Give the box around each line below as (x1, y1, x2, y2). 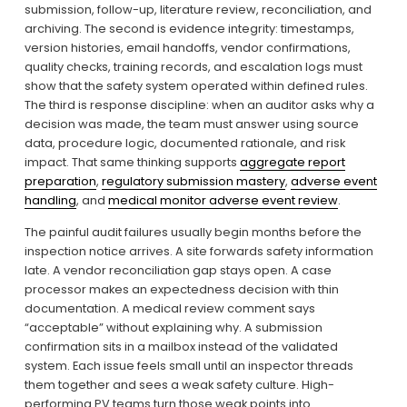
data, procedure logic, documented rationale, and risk (24, 134, 345, 153)
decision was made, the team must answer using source (24, 115, 359, 134)
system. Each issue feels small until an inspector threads (24, 357, 353, 375)
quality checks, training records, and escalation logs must (24, 58, 362, 76)
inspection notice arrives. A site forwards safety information (24, 243, 373, 261)
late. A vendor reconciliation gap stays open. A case (24, 262, 332, 280)
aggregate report (239, 154, 345, 172)
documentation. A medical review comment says (24, 300, 315, 318)
